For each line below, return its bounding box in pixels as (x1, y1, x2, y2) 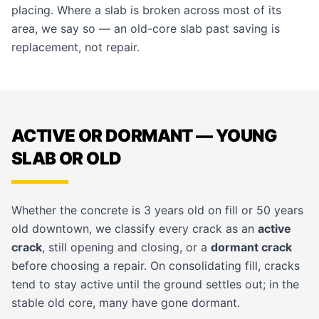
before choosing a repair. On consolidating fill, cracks (11, 258, 300, 273)
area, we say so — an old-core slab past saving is (11, 21, 280, 36)
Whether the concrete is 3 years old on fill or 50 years (11, 203, 303, 217)
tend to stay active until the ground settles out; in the (11, 277, 299, 291)
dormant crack (211, 240, 292, 254)
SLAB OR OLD (11, 148, 122, 169)
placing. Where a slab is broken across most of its (11, 3, 281, 17)
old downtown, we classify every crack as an (11, 221, 258, 236)
